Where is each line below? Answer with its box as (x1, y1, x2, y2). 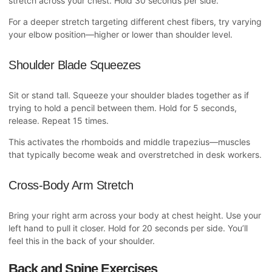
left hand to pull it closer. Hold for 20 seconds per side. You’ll (8, 223, 248, 234)
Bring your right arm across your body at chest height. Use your (8, 210, 261, 221)
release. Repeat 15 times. (8, 115, 109, 126)
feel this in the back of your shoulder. (8, 236, 155, 246)
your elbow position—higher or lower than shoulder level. (8, 29, 233, 40)
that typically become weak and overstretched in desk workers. (8, 149, 262, 160)
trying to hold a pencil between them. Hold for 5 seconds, (8, 103, 237, 114)
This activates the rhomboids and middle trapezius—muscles (8, 137, 250, 148)
